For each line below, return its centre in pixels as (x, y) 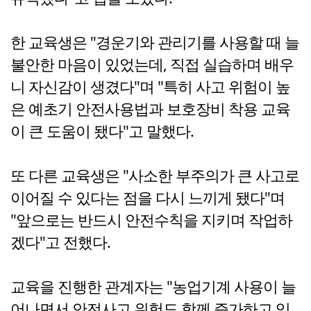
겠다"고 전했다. (60, 242)
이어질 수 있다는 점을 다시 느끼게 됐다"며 (148, 198)
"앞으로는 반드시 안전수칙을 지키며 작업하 (151, 220)
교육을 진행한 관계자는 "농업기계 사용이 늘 (153, 287)
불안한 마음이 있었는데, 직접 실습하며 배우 (152, 65)
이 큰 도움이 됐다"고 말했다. (102, 131)
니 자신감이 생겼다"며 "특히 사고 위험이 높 (150, 87)
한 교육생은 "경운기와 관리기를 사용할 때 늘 (155, 42)
